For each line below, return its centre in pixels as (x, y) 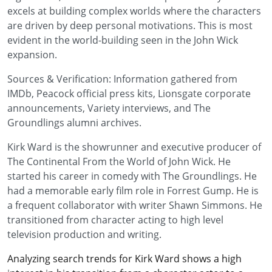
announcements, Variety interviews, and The (109, 108)
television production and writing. (84, 234)
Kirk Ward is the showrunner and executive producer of (134, 147)
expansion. (32, 55)
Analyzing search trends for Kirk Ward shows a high (124, 259)
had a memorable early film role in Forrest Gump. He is (133, 191)
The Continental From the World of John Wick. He (119, 161)
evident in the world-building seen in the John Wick (123, 40)
